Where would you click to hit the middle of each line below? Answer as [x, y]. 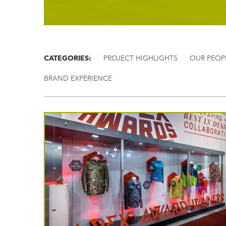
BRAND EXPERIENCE [78, 78]
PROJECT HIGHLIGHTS [140, 58]
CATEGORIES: [68, 58]
